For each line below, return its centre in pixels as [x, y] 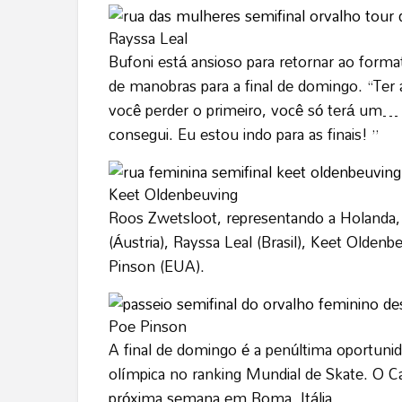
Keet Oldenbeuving [173, 195]
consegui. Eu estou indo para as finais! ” [246, 135]
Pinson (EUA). [159, 267]
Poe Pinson [148, 327]
